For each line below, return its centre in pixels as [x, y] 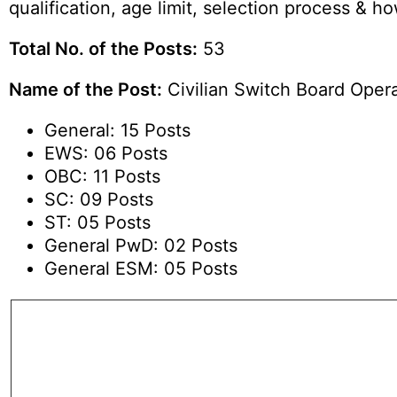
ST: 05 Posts [97, 222]
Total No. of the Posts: [103, 49]
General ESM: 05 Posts [141, 269]
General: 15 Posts [117, 130]
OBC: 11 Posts [102, 176]
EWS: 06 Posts [106, 153]
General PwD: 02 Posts [141, 245]
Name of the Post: [86, 90]
